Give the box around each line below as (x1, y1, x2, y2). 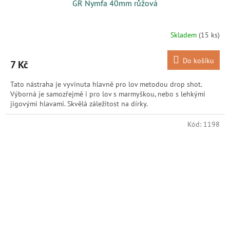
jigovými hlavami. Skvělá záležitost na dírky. (10, 99, 148, 108)
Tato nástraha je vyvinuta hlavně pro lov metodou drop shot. (10, 79, 202, 89)
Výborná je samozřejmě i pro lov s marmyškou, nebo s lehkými (10, 89, 205, 99)
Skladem (170, 30, 199, 40)
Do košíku (183, 55, 214, 65)
